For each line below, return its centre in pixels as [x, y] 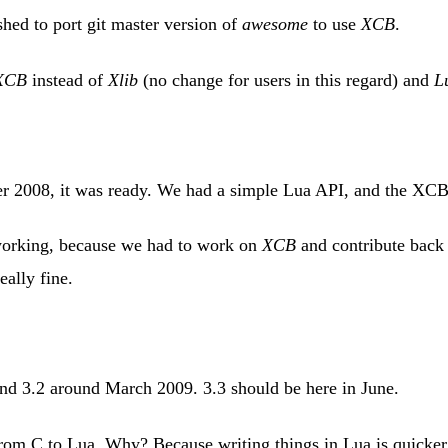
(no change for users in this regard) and [286, 79]
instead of [67, 79]
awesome [275, 24]
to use [334, 24]
